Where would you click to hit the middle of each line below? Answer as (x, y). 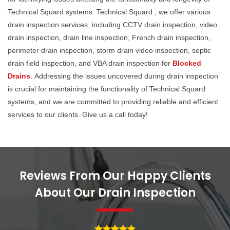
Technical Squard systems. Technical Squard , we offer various (109, 12)
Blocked (187, 63)
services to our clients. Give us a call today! (78, 115)
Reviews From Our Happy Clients (115, 176)
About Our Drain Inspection (115, 193)
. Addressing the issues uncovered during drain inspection (124, 76)
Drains (19, 76)
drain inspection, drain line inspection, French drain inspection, (109, 38)
